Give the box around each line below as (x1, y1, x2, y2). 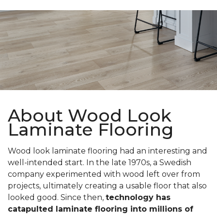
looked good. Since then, (8, 193, 106, 202)
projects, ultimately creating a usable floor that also (8, 181, 207, 191)
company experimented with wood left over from (8, 170, 200, 179)
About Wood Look (8, 105, 171, 126)
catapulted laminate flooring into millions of (8, 204, 193, 214)
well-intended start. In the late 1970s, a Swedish (8, 158, 191, 168)
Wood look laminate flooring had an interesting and (8, 146, 207, 156)
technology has (106, 193, 170, 202)
